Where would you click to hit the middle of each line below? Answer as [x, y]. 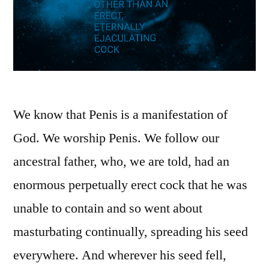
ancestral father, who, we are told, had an [121, 162]
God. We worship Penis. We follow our [116, 138]
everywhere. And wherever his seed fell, [120, 255]
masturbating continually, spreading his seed [131, 232]
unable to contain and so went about [108, 209]
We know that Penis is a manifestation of [120, 115]
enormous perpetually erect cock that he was [130, 185]
